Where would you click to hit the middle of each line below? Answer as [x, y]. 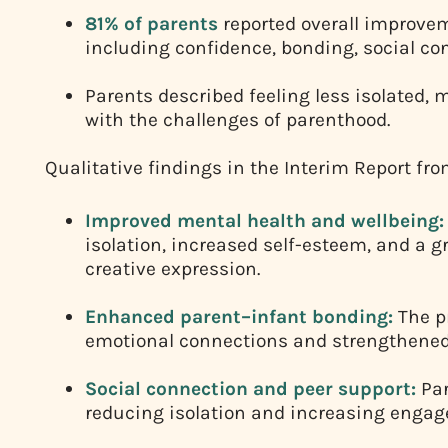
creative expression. [172, 269]
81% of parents [151, 24]
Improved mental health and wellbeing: [264, 221]
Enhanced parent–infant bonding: [239, 317]
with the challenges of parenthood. [237, 120]
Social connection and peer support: [250, 389]
